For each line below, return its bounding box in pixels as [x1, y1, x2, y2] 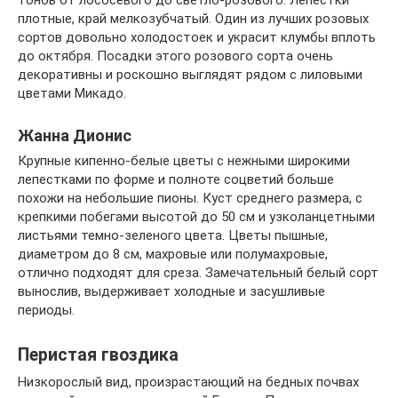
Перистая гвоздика [18, 345, 179, 365]
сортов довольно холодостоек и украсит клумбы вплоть [18, 28, 376, 45]
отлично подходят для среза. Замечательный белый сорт [18, 264, 378, 281]
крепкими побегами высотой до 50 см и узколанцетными [18, 208, 375, 225]
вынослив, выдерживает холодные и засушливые [18, 283, 325, 299]
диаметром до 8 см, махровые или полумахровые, [18, 245, 328, 262]
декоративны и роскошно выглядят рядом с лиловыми [18, 66, 362, 83]
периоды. [18, 301, 75, 318]
